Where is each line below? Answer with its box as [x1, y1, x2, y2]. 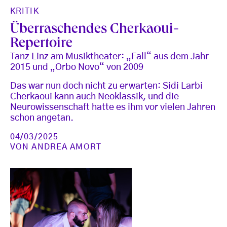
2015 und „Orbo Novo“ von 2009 [10, 63, 143, 72]
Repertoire [10, 37, 72, 52]
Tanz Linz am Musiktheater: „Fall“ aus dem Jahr [10, 52, 209, 62]
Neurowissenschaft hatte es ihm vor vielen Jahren [10, 103, 215, 112]
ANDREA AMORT [31, 143, 101, 152]
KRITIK [10, 7, 39, 16]
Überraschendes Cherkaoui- [10, 23, 179, 38]
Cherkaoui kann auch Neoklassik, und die [10, 92, 179, 102]
